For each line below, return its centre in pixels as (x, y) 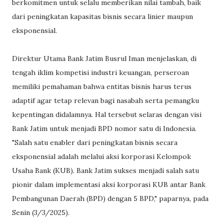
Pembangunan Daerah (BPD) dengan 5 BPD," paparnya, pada (110, 199)
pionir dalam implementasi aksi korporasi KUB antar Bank (109, 185)
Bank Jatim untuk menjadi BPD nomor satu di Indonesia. (104, 129)
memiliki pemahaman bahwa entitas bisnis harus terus (102, 87)
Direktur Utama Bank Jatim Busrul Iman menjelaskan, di (104, 59)
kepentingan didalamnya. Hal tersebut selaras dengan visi (107, 115)
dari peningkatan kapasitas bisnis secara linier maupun (102, 17)
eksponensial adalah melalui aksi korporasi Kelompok (101, 157)
